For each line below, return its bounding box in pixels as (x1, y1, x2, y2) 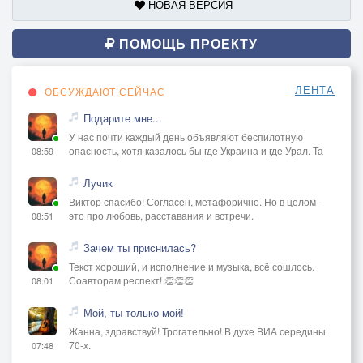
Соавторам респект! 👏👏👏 (69, 272, 194, 287)
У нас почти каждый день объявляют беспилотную (69, 129, 303, 143)
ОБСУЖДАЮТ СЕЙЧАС (41, 83, 165, 98)
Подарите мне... (83, 109, 162, 126)
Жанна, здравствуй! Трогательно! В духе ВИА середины (69, 323, 326, 338)
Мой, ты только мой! (83, 304, 184, 320)
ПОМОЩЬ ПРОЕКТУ (115, 33, 258, 53)
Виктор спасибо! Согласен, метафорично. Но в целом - (69, 194, 322, 208)
